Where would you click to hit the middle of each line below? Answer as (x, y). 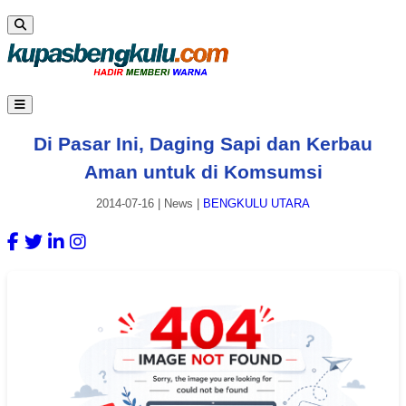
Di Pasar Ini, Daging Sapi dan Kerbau (203, 143)
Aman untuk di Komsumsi (203, 171)
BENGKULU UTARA (256, 204)
